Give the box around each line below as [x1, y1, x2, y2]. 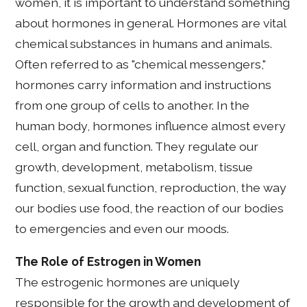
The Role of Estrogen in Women [15, 254, 201, 269]
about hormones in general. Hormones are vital [15, 16, 286, 31]
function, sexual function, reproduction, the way [15, 180, 287, 195]
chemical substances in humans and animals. [15, 36, 273, 51]
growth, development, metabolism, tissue [15, 160, 254, 175]
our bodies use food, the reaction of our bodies [15, 201, 284, 216]
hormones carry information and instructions [15, 77, 272, 93]
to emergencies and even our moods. [15, 221, 230, 236]
